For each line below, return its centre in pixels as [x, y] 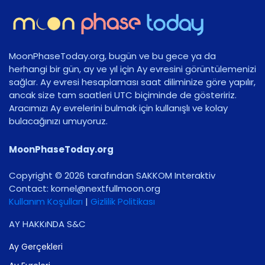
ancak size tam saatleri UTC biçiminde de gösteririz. [123, 95]
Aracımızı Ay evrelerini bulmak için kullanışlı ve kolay [118, 108]
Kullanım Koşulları [46, 201]
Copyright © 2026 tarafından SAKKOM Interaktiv [112, 175]
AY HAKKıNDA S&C [47, 224]
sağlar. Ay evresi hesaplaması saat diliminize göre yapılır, [132, 82]
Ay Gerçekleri [36, 246]
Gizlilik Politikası [123, 201]
